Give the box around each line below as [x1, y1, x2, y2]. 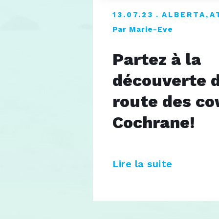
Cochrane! [112, 112, 195, 132]
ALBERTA [162, 10, 206, 19]
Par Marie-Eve [112, 24, 173, 34]
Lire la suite [112, 158, 175, 170]
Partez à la [112, 49, 201, 69]
